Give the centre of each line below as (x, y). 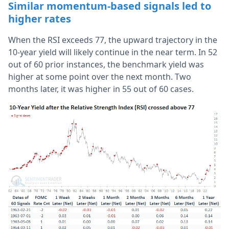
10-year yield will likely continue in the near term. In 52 (113, 52)
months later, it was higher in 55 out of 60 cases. (101, 89)
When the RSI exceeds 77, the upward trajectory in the (113, 40)
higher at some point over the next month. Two (100, 76)
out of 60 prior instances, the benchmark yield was (106, 64)
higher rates (40, 18)
